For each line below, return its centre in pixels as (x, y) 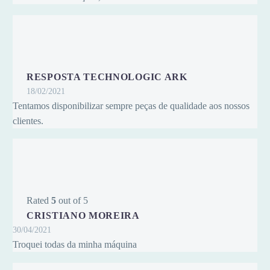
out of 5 (72, 201)
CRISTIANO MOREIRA (83, 216)
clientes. (28, 121)
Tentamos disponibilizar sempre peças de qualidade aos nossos (131, 105)
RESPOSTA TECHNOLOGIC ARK (107, 77)
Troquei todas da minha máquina (75, 245)
